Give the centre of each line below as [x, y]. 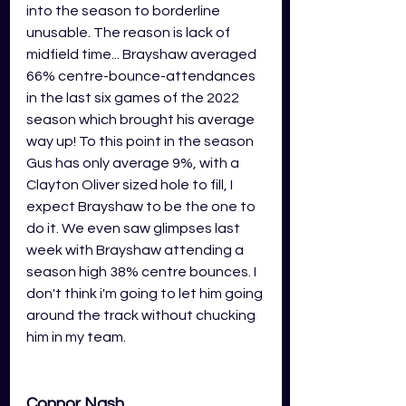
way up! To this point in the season [141, 141]
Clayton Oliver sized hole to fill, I [131, 184]
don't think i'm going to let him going [146, 293]
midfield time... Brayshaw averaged [143, 54]
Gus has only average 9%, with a [134, 163]
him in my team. [77, 337]
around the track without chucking [142, 315]
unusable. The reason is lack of [130, 32]
